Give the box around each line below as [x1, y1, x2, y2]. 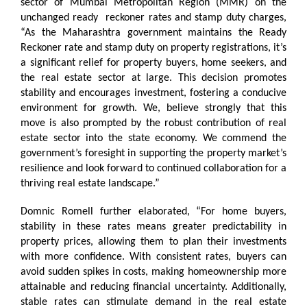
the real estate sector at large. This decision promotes [21, 72, 286, 84]
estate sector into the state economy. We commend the [21, 132, 286, 144]
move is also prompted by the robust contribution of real [21, 117, 286, 129]
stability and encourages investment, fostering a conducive [21, 87, 286, 99]
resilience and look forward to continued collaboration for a [21, 162, 286, 174]
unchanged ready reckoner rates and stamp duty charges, [21, 12, 286, 23]
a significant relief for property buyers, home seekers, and [21, 57, 286, 69]
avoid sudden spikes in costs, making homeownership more [21, 266, 286, 278]
